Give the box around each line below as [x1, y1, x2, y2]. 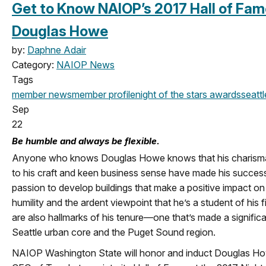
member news [12, 88, 72, 100]
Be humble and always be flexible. [12, 135, 160, 147]
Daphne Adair [27, 43, 86, 56]
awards [207, 88, 241, 100]
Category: [12, 58, 56, 71]
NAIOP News [56, 58, 115, 71]
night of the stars [135, 88, 207, 100]
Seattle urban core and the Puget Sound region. [12, 226, 216, 238]
